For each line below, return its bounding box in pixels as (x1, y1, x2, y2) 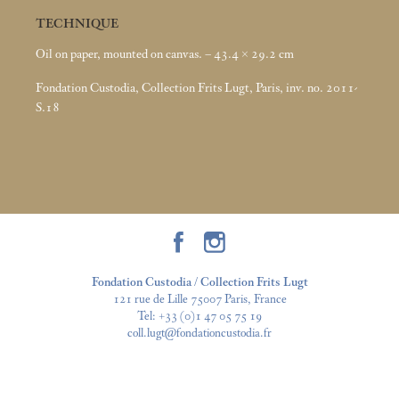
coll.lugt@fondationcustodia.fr (127, 326, 272, 340)
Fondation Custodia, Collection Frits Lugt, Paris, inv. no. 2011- (36, 80, 357, 95)
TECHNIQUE (36, 16, 118, 31)
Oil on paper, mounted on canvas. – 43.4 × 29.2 (36, 47, 276, 62)
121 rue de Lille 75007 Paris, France (112, 292, 287, 306)
